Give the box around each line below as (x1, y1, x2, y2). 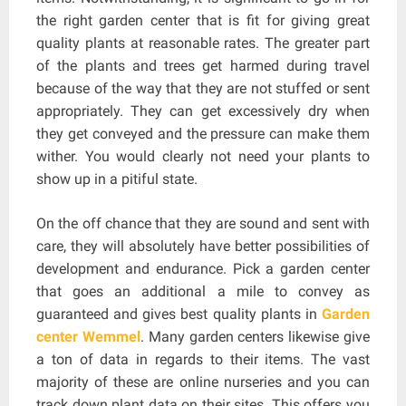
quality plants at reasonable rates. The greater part (36, 34, 370, 52)
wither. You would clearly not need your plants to (36, 147, 370, 165)
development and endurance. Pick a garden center (36, 259, 370, 277)
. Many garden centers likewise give (140, 327, 371, 345)
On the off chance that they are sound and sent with (36, 214, 370, 232)
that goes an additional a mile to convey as (36, 282, 370, 300)
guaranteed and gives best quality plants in (36, 304, 322, 323)
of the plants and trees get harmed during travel (36, 56, 370, 74)
